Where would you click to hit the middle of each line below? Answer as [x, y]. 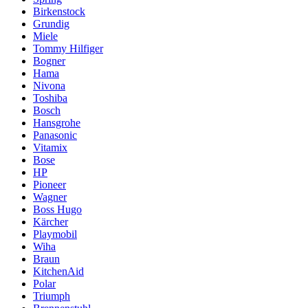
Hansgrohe [57, 122]
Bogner [49, 60]
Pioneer [49, 184]
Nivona [49, 85]
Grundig [51, 23]
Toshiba [50, 98]
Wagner [50, 197]
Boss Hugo [57, 209]
